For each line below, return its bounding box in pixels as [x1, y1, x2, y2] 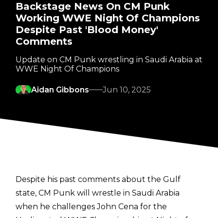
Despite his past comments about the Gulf [16, 175, 181, 184]
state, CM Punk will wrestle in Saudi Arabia [16, 188, 180, 198]
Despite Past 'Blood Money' [16, 24, 158, 36]
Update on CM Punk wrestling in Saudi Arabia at [16, 55, 202, 65]
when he [16, 202, 52, 212]
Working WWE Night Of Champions [16, 12, 200, 24]
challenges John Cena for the [52, 202, 167, 212]
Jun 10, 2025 [103, 85, 151, 95]
